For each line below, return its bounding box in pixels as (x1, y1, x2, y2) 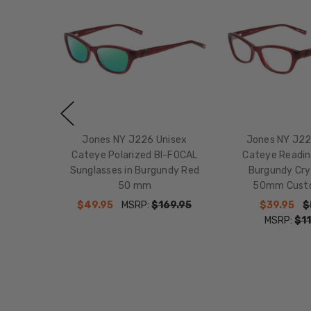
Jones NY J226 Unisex (82, 134, 187, 146)
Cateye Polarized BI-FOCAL (72, 149, 198, 162)
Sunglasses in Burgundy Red (69, 165, 200, 177)
